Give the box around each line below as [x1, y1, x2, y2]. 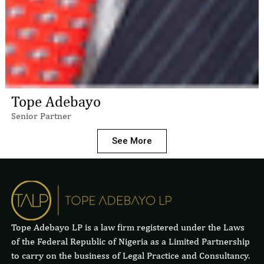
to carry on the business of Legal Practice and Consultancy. [11, 250, 250, 262]
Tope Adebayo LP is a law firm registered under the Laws [11, 222, 245, 233]
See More [112, 136, 152, 147]
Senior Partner [11, 110, 71, 122]
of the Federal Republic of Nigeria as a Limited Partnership [11, 236, 250, 247]
